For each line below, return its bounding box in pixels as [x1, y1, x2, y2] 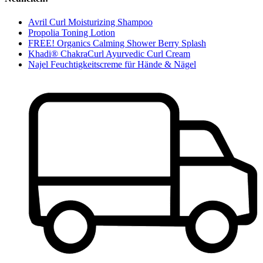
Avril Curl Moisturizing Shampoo [28, 16, 153, 27]
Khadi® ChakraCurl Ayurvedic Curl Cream [28, 48, 190, 59]
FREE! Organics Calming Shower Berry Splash [28, 38, 206, 48]
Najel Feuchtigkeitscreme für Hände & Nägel [28, 59, 196, 69]
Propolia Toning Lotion [28, 27, 115, 38]
